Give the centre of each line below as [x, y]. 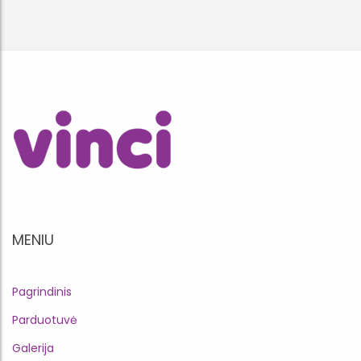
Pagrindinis [42, 292]
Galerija [33, 348]
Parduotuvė [45, 320]
